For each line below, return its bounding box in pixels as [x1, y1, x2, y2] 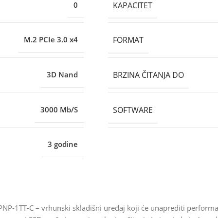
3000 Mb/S [40, 104, 78, 114]
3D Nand [47, 70, 78, 80]
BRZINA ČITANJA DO [113, 69, 184, 80]
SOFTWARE [113, 104, 153, 115]
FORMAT [113, 35, 144, 46]
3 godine [48, 139, 78, 149]
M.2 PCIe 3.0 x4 [24, 35, 78, 45]
